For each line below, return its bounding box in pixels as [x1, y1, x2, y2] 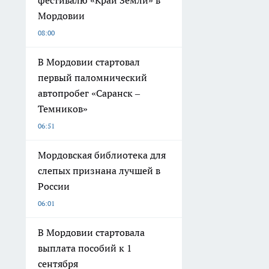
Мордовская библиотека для [38, 149, 166, 162]
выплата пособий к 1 [38, 242, 132, 255]
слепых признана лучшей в [38, 165, 160, 177]
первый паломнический [38, 71, 147, 84]
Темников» [38, 103, 88, 115]
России [38, 180, 70, 193]
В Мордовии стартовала [38, 226, 145, 239]
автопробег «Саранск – [38, 87, 140, 100]
